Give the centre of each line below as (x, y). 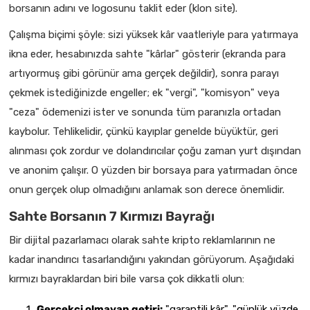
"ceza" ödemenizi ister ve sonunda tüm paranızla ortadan (145, 112)
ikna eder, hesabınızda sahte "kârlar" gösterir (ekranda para (147, 54)
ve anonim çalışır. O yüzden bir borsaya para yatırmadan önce (153, 170)
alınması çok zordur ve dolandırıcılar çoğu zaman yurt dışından (155, 151)
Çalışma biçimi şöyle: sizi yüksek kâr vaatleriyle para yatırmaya (154, 35)
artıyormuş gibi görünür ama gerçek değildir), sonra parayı (144, 73)
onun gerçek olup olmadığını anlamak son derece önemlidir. (147, 190)
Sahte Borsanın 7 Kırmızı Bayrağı (112, 216)
